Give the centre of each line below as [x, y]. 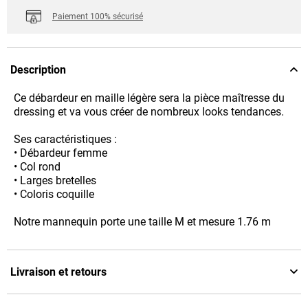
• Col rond [37, 167]
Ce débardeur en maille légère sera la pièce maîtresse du [149, 98]
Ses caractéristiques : [65, 140]
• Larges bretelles [55, 181]
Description [38, 70]
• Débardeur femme [60, 153]
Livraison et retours [58, 272]
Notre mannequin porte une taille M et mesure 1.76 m [142, 222]
